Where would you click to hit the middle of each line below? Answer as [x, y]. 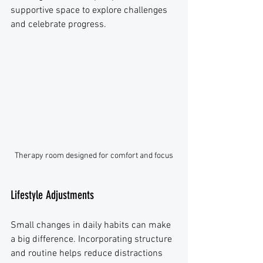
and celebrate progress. [58, 25]
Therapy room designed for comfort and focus [94, 156]
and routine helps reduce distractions [88, 253]
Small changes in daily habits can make [92, 225]
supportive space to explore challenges [90, 11]
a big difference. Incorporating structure [92, 239]
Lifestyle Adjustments [52, 195]
